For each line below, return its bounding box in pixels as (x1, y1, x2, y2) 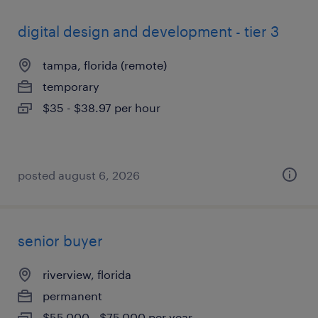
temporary (43, 79, 99, 93)
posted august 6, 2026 (18, 168, 140, 182)
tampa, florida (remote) (43, 58, 167, 72)
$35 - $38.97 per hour (43, 101, 160, 114)
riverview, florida (43, 268, 131, 281)
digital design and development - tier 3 (18, 23, 279, 40)
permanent (43, 289, 102, 302)
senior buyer (18, 232, 103, 249)
